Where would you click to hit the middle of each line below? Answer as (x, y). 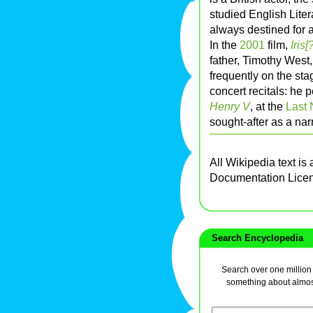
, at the (268, 107)
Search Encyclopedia (255, 238)
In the (225, 45)
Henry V (230, 107)
